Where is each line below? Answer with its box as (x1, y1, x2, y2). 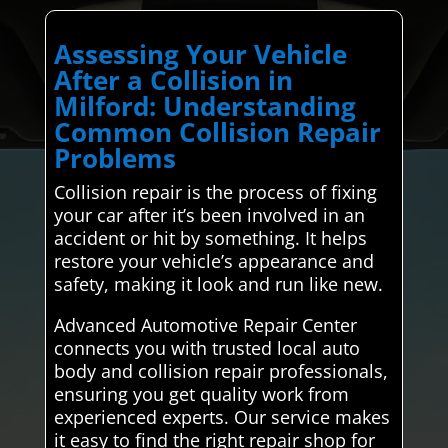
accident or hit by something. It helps (53, 225, 367, 250)
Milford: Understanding (53, 87, 356, 124)
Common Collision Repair (53, 113, 381, 150)
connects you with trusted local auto (53, 335, 360, 360)
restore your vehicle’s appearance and (53, 248, 374, 273)
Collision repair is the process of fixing (53, 179, 377, 204)
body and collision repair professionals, (53, 358, 388, 383)
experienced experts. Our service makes (53, 404, 390, 429)
